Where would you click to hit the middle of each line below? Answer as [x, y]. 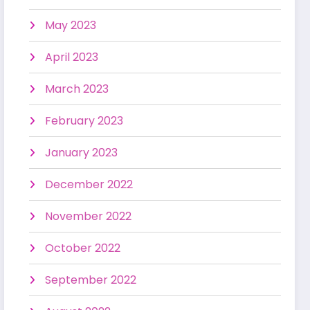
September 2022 [91, 280]
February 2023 [84, 121]
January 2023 [82, 153]
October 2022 [83, 248]
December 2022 [89, 185]
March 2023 [77, 89]
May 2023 [71, 26]
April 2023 [72, 57]
